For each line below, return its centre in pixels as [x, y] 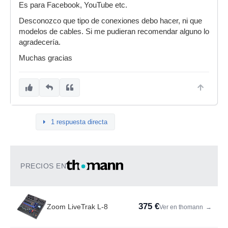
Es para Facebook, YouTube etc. [73, 5]
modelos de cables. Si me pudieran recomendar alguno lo [114, 32]
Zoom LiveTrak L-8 [77, 207]
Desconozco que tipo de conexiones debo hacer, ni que [110, 21]
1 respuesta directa [79, 122]
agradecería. [40, 42]
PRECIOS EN [43, 166]
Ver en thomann [182, 207]
